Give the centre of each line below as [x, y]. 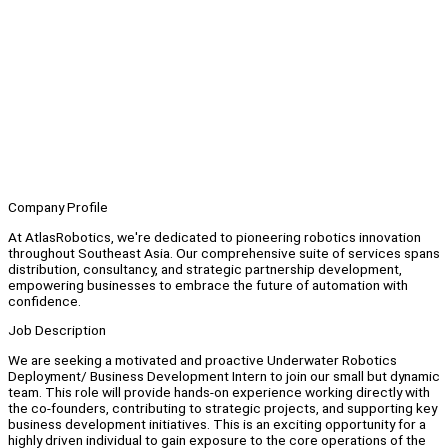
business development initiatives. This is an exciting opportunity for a [217, 424]
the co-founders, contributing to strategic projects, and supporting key [222, 408]
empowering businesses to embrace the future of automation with [208, 284]
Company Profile [58, 207]
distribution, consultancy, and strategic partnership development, [205, 268]
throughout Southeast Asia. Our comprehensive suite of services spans [224, 252]
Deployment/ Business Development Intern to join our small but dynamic [224, 376]
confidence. [46, 300]
